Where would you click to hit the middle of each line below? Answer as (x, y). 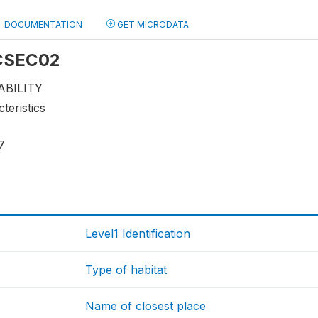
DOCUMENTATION (43, 24)
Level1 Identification (138, 234)
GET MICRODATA (152, 24)
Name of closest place (146, 306)
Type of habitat (126, 270)
